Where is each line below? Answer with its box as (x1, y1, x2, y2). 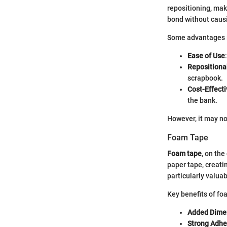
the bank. (187, 96, 217, 104)
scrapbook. (187, 73, 223, 82)
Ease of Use (187, 51, 225, 60)
